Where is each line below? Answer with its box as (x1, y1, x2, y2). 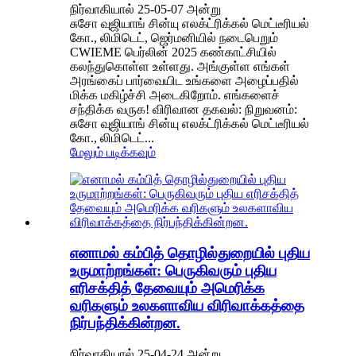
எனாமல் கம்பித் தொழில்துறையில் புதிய (70, 245, 310, 262)
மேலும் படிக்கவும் (70, 145, 156, 160)
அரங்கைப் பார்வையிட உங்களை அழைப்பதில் (70, 74, 299, 88)
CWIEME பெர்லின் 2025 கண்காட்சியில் (70, 45, 277, 60)
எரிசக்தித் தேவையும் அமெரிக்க (70, 280, 265, 297)
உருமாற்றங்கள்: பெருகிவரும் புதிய (70, 262, 277, 280)
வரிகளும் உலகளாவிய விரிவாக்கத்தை (70, 297, 304, 315)
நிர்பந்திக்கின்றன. (70, 315, 180, 332)
